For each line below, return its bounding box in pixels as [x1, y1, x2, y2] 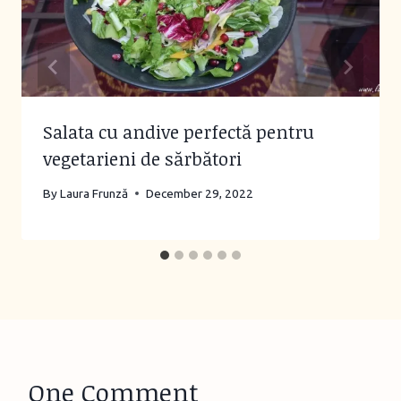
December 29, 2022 [146, 185, 254, 200]
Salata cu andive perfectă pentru [43, 119, 314, 145]
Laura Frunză [60, 185, 129, 200]
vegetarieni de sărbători [43, 146, 242, 172]
